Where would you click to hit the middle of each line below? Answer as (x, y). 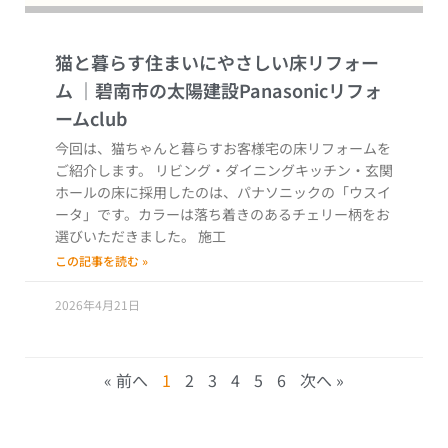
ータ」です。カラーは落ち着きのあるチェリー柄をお (222, 214)
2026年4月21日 (97, 305)
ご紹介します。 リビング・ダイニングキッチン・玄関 (224, 170)
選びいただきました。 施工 (140, 236)
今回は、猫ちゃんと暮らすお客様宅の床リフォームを (223, 148)
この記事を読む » (101, 261)
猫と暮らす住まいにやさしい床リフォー (217, 62)
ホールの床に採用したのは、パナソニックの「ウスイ (223, 192)
